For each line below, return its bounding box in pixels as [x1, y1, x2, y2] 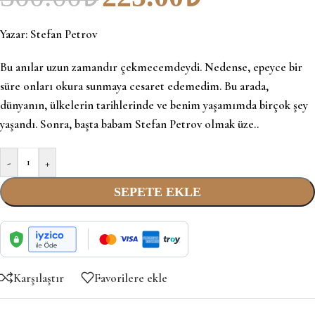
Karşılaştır [13, 270, 64, 285]
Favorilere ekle [94, 270, 167, 285]
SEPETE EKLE [114, 185, 201, 200]
